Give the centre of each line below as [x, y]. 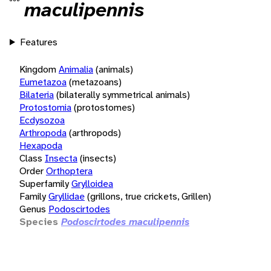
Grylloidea [92, 183]
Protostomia [45, 107]
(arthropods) [95, 132]
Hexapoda [41, 145]
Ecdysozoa [42, 120]
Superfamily [44, 183]
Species [39, 221]
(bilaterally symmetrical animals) [123, 94]
